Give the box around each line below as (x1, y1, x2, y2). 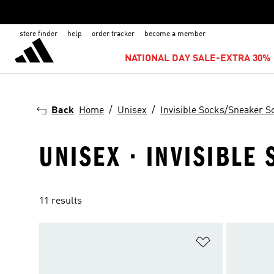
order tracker (92, 31, 135, 38)
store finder (20, 31, 57, 38)
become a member (144, 31, 206, 38)
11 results (39, 196, 82, 206)
